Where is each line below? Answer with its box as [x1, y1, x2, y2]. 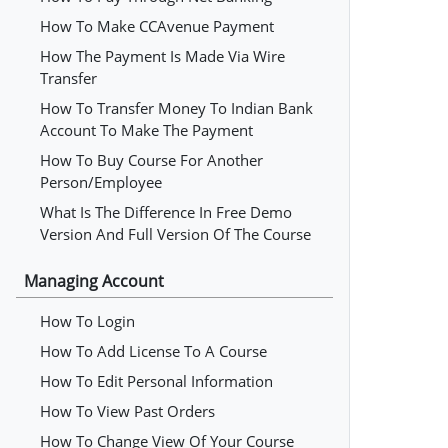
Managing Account [24, 270, 164, 292]
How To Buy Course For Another [40, 150, 263, 170]
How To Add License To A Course [40, 341, 267, 361]
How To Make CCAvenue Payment [40, 16, 274, 36]
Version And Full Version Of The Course [40, 224, 311, 244]
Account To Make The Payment [40, 120, 253, 140]
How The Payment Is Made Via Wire [40, 46, 285, 66]
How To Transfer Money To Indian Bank [40, 98, 313, 118]
